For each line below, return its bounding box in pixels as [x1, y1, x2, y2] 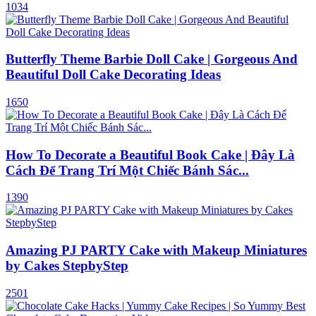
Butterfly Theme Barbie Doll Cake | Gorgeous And [6, 51, 298, 67]
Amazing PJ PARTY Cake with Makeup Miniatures [6, 243, 307, 258]
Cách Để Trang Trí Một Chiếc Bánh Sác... [6, 162, 249, 178]
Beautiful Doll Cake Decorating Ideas [6, 67, 221, 83]
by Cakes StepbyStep [6, 258, 128, 274]
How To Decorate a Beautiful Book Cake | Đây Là [6, 147, 295, 162]
